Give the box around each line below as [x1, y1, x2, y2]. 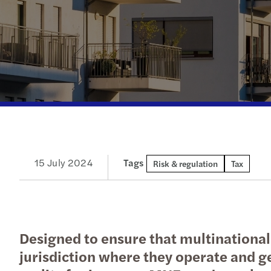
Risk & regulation [152, 157, 218, 169]
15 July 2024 [34, 155, 93, 169]
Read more [125, 36, 173, 50]
